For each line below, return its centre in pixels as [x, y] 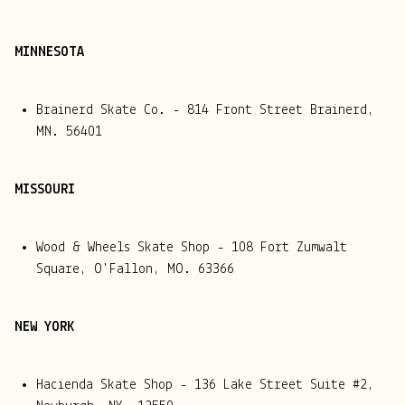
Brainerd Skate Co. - [112, 111]
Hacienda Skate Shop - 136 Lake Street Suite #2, [205, 386]
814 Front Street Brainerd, [281, 111]
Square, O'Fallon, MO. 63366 [135, 270]
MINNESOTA [49, 53]
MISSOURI [45, 190]
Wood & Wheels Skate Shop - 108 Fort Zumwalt [192, 248]
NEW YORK [44, 328]
